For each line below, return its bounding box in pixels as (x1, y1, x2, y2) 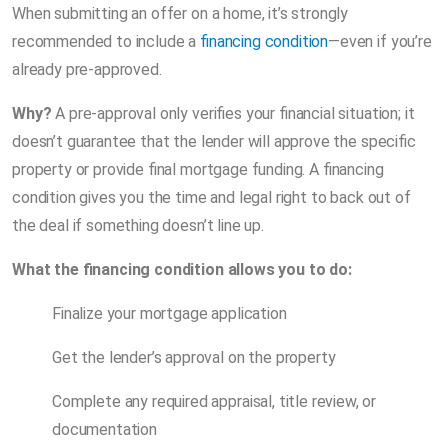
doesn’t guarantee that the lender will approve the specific (12, 131, 416, 151)
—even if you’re (328, 31, 432, 51)
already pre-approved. (12, 59, 162, 79)
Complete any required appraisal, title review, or (52, 391, 377, 411)
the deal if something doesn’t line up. (12, 215, 264, 235)
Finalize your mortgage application (52, 303, 287, 323)
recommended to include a (12, 31, 200, 51)
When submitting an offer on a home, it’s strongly (12, 3, 349, 23)
